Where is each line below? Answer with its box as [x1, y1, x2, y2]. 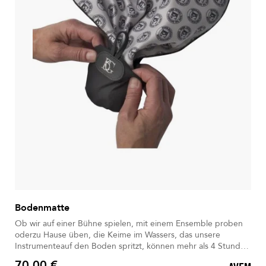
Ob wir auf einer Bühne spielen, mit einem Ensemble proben [15, 218, 243, 230]
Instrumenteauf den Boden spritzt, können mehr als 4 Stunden [15, 240, 250, 252]
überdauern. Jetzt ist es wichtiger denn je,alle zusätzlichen [15, 252, 66, 264]
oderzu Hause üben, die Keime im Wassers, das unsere [15, 229, 220, 241]
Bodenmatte [15, 201, 69, 215]
